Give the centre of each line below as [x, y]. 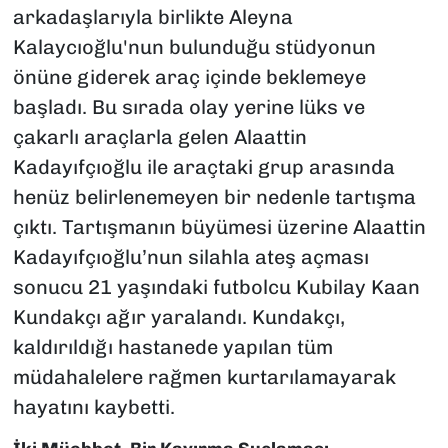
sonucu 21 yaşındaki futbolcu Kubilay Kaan [216, 286]
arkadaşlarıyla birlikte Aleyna [152, 16]
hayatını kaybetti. [93, 406]
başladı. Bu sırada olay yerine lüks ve [188, 106]
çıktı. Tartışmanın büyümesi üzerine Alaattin [219, 226]
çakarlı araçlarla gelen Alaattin [159, 136]
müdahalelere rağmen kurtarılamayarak [204, 376]
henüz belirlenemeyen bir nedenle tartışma [214, 196]
